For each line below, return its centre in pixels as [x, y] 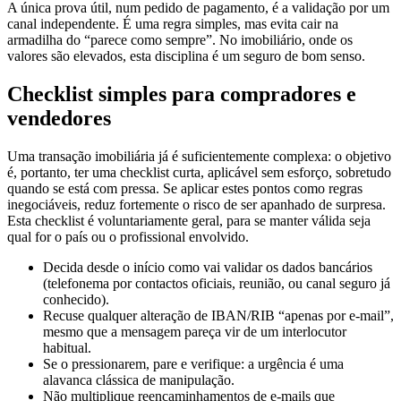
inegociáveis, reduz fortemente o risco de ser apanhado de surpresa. [196, 189]
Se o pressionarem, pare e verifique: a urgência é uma [193, 348]
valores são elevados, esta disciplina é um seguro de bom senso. [186, 40]
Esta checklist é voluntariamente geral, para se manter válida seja [189, 205]
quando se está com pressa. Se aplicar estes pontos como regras [185, 173]
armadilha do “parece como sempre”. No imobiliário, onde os [180, 24]
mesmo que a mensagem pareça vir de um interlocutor [195, 316]
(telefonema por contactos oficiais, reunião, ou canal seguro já [217, 268]
